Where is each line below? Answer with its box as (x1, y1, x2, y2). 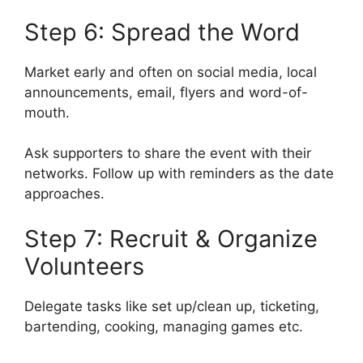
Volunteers (24, 251, 144, 280)
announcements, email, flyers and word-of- (24, 83, 308, 100)
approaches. (24, 186, 105, 203)
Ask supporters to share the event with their (24, 145, 311, 162)
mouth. (24, 104, 70, 121)
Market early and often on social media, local (24, 63, 317, 80)
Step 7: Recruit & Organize (24, 224, 318, 253)
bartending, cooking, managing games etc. (24, 318, 303, 335)
